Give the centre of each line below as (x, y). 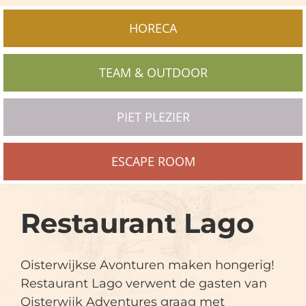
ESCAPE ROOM (153, 161)
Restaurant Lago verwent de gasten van (144, 283)
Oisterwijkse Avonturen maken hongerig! (148, 265)
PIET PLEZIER (153, 117)
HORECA (153, 28)
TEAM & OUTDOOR (153, 72)
